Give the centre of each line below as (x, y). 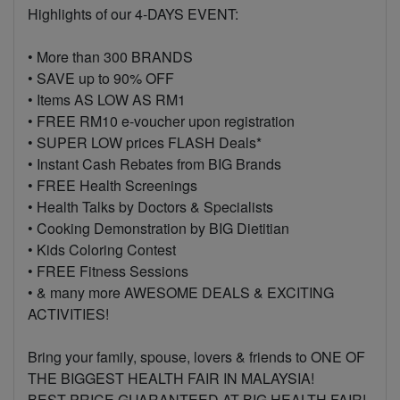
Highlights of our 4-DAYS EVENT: (133, 14)
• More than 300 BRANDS (110, 57)
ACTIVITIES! (68, 314)
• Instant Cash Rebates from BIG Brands (154, 164)
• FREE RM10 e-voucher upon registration (161, 121)
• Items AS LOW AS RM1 (107, 100)
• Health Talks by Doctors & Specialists (150, 207)
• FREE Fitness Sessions (108, 271)
